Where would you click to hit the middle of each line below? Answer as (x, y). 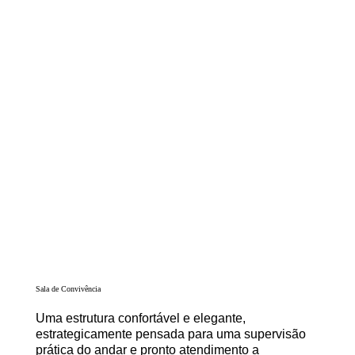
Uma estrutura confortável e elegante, (140, 318)
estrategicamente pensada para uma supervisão (170, 334)
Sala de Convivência (69, 289)
